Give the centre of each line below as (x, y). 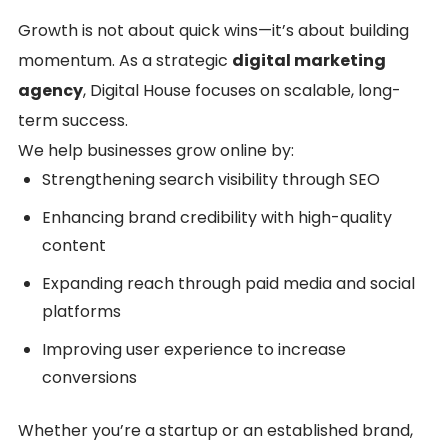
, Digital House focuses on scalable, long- (242, 90)
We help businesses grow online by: (156, 150)
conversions (89, 377)
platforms (81, 311)
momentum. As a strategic (125, 60)
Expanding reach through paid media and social (228, 283)
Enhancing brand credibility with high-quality (217, 217)
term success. (73, 120)
